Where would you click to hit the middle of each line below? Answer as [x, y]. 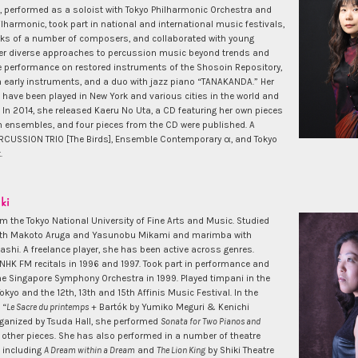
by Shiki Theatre [240, 350]
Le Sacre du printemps [48, 307]
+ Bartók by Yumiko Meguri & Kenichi [169, 307]
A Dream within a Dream [89, 350]
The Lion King [181, 350]
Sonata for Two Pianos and [211, 322]
